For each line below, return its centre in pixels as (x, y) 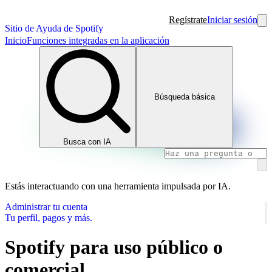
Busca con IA (87, 141)
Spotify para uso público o (114, 247)
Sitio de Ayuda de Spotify (54, 28)
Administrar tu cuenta (46, 206)
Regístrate (188, 20)
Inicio (16, 40)
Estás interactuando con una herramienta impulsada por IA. (118, 186)
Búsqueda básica (184, 97)
